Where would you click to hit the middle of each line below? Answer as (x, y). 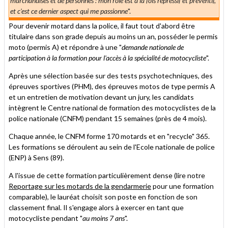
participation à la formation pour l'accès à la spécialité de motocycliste (107, 58)
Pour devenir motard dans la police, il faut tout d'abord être (102, 25)
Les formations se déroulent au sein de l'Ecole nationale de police (112, 147)
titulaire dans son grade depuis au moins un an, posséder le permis (113, 36)
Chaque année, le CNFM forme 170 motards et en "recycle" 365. (109, 136)
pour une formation (182, 186)
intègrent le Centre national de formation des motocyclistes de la (112, 107)
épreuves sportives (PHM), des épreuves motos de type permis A (112, 86)
